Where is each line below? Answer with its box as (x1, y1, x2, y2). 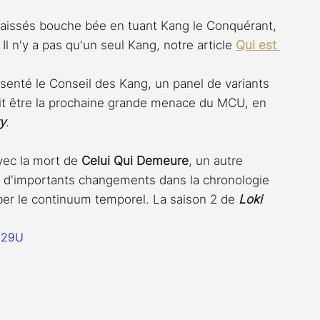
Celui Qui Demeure (81, 153, 189, 168)
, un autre (189, 153, 246, 168)
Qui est (236, 37, 280, 52)
